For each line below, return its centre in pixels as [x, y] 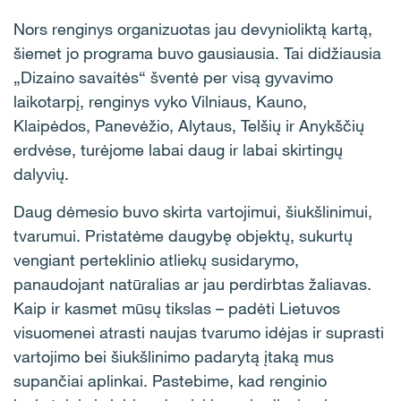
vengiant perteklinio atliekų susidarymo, [156, 260]
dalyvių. [41, 174]
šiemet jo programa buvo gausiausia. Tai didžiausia [197, 53]
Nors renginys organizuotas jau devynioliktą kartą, [193, 29]
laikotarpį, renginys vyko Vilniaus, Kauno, [160, 101]
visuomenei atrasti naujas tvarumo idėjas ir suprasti [199, 332]
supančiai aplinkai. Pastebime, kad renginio [170, 380]
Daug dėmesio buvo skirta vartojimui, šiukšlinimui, [193, 211]
